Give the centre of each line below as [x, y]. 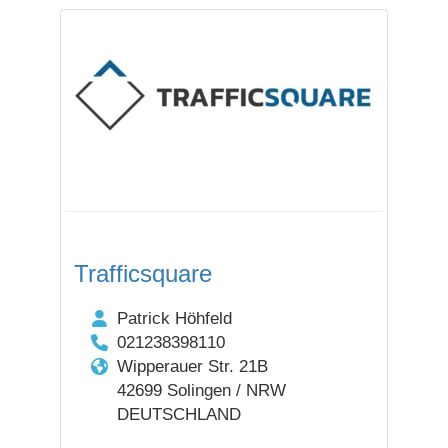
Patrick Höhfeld [174, 318]
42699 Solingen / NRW [201, 390]
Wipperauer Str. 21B [192, 366]
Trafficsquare [143, 273]
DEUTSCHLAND [178, 414]
